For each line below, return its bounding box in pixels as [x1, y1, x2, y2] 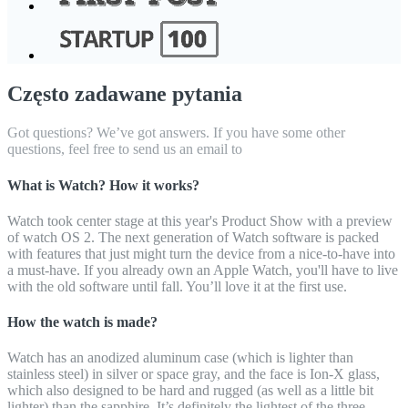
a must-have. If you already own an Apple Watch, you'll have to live [7, 261, 398, 278]
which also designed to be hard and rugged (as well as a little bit [7, 382, 373, 399]
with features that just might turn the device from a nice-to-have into [7, 245, 395, 261]
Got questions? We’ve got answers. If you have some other [7, 125, 345, 141]
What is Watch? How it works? [7, 177, 199, 193]
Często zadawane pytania [7, 82, 242, 107]
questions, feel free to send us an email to [7, 141, 242, 158]
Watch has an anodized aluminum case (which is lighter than [7, 350, 353, 366]
